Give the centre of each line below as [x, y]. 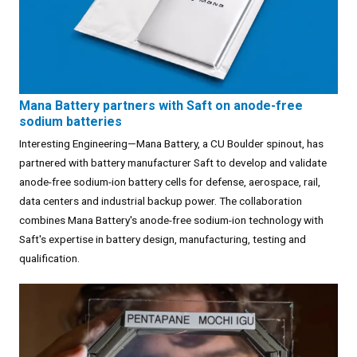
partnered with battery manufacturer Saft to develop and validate [173, 162]
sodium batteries [71, 121]
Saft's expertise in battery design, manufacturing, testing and [163, 239]
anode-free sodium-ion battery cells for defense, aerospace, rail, [170, 181]
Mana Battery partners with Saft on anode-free [161, 105]
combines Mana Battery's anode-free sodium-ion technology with [171, 220]
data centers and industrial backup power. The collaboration [161, 200]
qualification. [49, 258]
